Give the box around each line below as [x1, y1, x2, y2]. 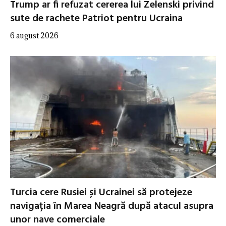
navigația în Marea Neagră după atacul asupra [10, 198, 213, 215]
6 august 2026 [10, 30, 59, 40]
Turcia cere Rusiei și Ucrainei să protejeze [10, 185, 192, 201]
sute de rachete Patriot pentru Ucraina [10, 10, 183, 27]
